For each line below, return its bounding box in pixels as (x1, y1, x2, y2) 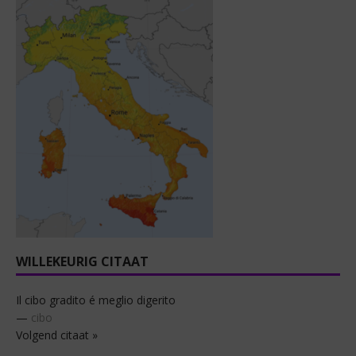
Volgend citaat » (16, 327, 98, 343)
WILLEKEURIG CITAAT (16, 253, 149, 271)
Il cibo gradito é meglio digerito (16, 292, 176, 308)
